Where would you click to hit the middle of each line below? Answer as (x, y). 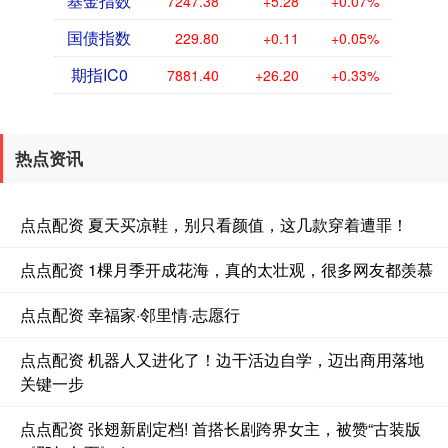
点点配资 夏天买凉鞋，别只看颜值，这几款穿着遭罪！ (214, 225)
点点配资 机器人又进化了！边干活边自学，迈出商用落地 (222, 360)
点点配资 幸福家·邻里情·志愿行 (130, 315)
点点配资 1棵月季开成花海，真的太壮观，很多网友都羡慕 (226, 270)
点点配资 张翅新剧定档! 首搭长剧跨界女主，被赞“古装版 (220, 429)
